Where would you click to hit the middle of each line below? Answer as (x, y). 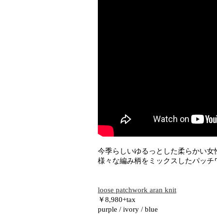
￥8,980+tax (117, 199)
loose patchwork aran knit (137, 190)
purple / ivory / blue (128, 209)
